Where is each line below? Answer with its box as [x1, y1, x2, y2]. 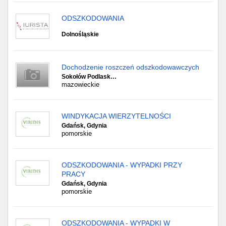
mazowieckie [62, 81, 99, 88]
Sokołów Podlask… [62, 73, 117, 80]
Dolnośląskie [62, 31, 99, 38]
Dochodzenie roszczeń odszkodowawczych [62, 63, 199, 71]
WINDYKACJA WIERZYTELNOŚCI [62, 112, 171, 120]
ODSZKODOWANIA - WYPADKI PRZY [62, 161, 182, 169]
